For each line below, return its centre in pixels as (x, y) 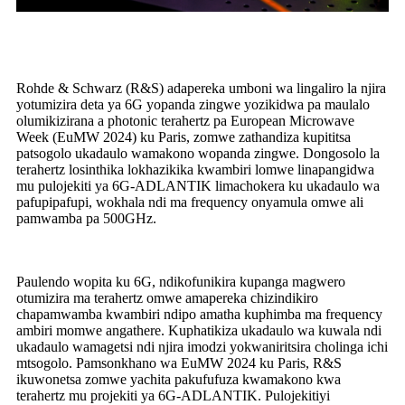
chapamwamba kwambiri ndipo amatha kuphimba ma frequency (199, 315)
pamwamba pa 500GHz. (86, 219)
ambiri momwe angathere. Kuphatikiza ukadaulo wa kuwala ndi (199, 331)
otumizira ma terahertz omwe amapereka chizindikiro (167, 298)
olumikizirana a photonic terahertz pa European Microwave (185, 121)
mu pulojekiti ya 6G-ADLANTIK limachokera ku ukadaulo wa (198, 186)
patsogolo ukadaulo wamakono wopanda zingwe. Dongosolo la (198, 154)
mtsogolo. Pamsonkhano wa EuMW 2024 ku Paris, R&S (179, 363)
